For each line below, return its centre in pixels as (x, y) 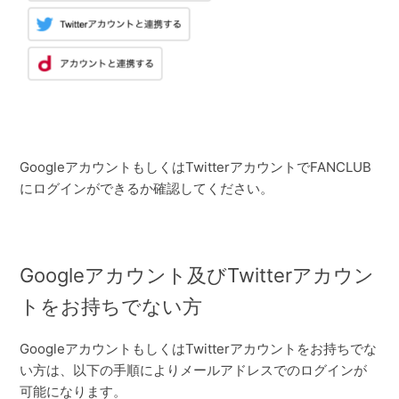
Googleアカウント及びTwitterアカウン (197, 275)
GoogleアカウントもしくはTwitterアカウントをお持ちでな (199, 349)
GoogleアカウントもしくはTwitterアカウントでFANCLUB (196, 167)
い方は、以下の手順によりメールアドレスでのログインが (194, 370)
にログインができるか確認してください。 (147, 188)
